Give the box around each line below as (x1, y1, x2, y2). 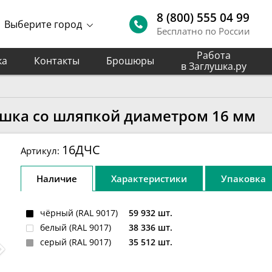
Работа (197, 49, 231, 62)
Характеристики (111, 172, 187, 185)
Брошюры (106, 54, 154, 67)
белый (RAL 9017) (40, 222, 111, 234)
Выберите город (4, 17, 83, 31)
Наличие (36, 172, 77, 185)
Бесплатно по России (157, 24, 251, 37)
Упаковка (221, 172, 266, 185)
